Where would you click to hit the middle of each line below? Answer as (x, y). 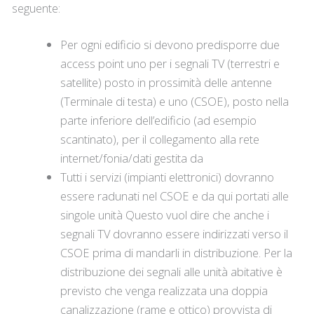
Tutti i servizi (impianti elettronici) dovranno (168, 177)
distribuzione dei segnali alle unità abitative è (172, 271)
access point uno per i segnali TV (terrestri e (170, 63)
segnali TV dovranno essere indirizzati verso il (175, 233)
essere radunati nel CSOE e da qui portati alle (175, 196)
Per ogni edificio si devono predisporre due (170, 44)
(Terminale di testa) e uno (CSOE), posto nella (175, 101)
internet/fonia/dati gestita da (132, 158)
